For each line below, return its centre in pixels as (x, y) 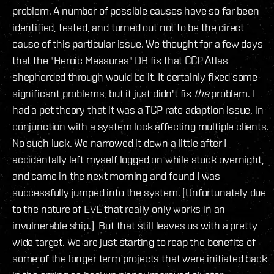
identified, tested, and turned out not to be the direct (128, 27)
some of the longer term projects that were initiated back (140, 258)
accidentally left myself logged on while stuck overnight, (138, 159)
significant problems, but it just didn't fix (103, 93)
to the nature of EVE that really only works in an (119, 209)
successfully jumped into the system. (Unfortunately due (139, 192)
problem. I (232, 93)
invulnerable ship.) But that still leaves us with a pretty (135, 225)
